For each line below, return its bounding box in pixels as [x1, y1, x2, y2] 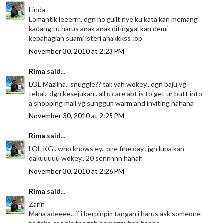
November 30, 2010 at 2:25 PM [29, 111, 125, 120]
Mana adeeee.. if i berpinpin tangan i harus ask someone [29, 209, 201, 218]
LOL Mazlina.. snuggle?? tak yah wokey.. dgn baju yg [29, 80, 187, 89]
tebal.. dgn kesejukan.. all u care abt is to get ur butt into [29, 89, 203, 98]
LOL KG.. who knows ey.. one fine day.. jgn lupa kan [29, 144, 185, 153]
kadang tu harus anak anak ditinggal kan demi [29, 24, 168, 33]
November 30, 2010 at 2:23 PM [29, 47, 125, 56]
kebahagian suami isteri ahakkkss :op [29, 34, 143, 43]
